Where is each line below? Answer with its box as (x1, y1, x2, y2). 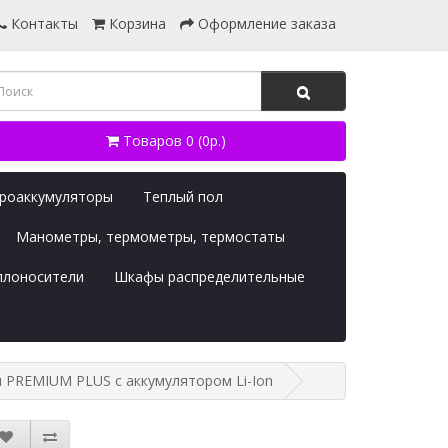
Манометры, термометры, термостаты (16, 227, 285, 246)
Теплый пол (143, 187, 223, 206)
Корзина (109, 14, 166, 33)
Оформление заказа (198, 14, 336, 33)
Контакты (7, 14, 78, 33)
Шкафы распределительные (114, 267, 305, 286)
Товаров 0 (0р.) (123, 131, 226, 150)
